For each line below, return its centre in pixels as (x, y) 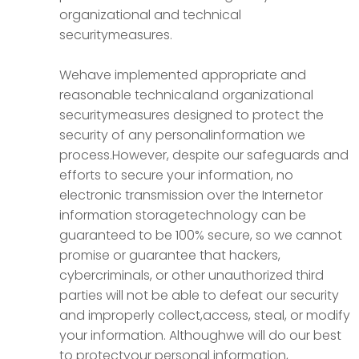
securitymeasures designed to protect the (192, 115)
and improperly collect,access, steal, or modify (205, 315)
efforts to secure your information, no (176, 175)
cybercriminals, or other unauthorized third (192, 275)
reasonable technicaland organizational (186, 95)
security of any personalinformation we (182, 135)
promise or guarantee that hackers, (170, 255)
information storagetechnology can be (183, 215)
